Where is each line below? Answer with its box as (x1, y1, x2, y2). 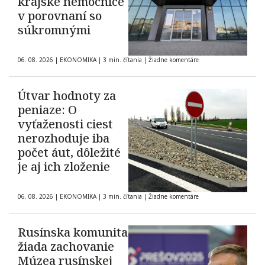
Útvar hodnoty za (18, 88, 116, 104)
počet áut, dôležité (18, 144, 121, 161)
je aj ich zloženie (18, 159, 110, 175)
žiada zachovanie (18, 238, 114, 255)
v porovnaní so (18, 8, 102, 24)
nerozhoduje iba (18, 130, 109, 147)
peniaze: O (18, 102, 77, 118)
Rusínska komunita (18, 224, 128, 241)
